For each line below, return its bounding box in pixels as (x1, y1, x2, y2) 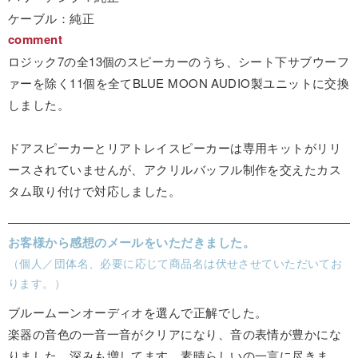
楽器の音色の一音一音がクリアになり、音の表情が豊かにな (8, 324, 342, 342)
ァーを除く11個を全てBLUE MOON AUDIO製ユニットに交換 (8, 74, 350, 91)
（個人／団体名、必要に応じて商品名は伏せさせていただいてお (8, 254, 343, 271)
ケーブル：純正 (8, 9, 95, 26)
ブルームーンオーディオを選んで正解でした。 (8, 303, 268, 320)
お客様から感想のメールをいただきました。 (8, 233, 255, 251)
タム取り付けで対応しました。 (8, 181, 181, 199)
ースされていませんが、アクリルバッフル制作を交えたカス (8, 160, 342, 177)
